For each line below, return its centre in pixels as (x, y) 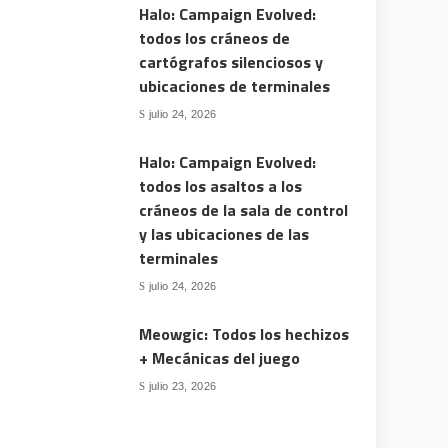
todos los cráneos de (215, 38)
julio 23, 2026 (182, 385)
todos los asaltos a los (221, 186)
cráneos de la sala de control (244, 210)
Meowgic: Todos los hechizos (244, 334)
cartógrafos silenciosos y (231, 62)
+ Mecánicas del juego (220, 358)
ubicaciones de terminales (235, 86)
